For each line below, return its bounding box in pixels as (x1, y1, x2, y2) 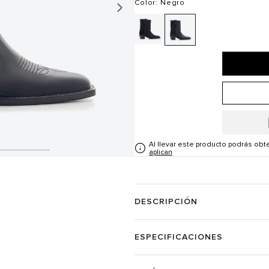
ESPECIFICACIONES (134, 232, 223, 242)
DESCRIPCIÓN (134, 196, 198, 207)
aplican (149, 148, 172, 157)
